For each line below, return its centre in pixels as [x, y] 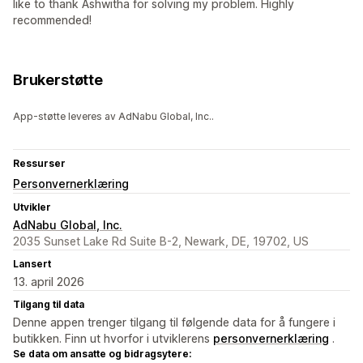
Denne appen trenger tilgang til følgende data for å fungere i [174, 322]
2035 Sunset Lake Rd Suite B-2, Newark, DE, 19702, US [161, 241]
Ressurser [39, 164]
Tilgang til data [49, 305]
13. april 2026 [49, 282]
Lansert [32, 264]
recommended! [52, 20]
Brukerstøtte [58, 80]
